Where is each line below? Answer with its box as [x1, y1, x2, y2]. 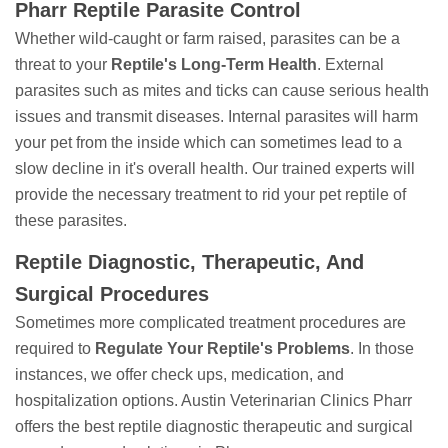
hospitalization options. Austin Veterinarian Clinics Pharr [15, 392, 412, 410]
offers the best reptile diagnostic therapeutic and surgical [15, 418, 413, 436]
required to [15, 340, 95, 358]
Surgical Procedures [15, 283, 209, 306]
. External [317, 56, 384, 74]
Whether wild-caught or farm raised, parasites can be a [15, 30, 400, 48]
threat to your [15, 56, 111, 74]
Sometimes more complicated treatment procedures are [15, 314, 406, 332]
